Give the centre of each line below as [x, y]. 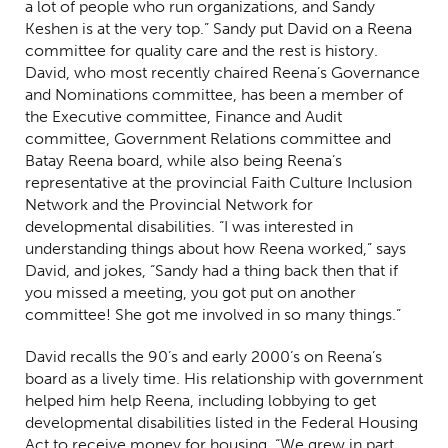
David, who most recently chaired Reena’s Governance [222, 72]
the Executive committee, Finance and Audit [183, 116]
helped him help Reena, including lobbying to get [200, 400]
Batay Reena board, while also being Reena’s [183, 160]
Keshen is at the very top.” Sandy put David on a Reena [218, 28]
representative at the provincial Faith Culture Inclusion [218, 182]
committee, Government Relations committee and [208, 138]
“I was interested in [286, 226]
